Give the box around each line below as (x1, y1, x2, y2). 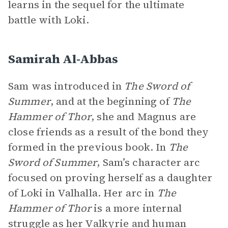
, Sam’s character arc (97, 155, 201, 169)
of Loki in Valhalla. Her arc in (8, 186, 157, 200)
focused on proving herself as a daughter (8, 170, 212, 185)
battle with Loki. (8, 13, 90, 27)
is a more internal (91, 201, 182, 215)
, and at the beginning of (50, 94, 172, 108)
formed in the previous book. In (8, 140, 169, 154)
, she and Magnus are (91, 109, 196, 124)
